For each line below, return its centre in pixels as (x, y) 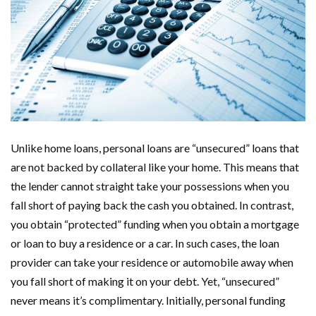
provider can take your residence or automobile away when (152, 262)
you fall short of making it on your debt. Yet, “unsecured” (145, 281)
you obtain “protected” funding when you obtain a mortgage (155, 224)
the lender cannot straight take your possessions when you (150, 186)
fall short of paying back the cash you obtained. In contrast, (152, 205)
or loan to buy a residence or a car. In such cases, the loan (145, 243)
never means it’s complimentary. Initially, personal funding (148, 300)
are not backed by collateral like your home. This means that (155, 167)
